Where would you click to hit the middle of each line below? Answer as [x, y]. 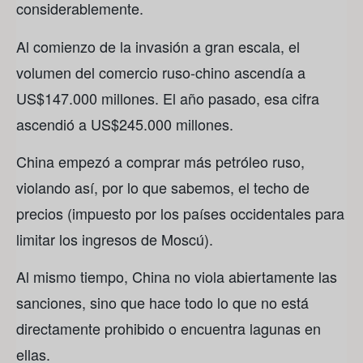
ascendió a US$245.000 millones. [125, 124]
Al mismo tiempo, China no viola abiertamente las [177, 277]
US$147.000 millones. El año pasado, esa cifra [168, 98]
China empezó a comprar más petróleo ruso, [160, 162]
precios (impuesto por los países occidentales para [180, 214]
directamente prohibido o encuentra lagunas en [169, 329]
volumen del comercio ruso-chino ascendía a [161, 72]
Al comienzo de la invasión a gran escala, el [158, 46]
